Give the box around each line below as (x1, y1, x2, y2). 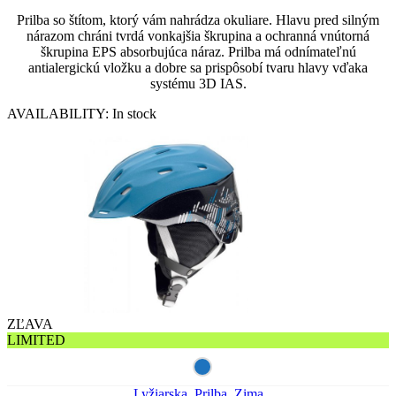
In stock (112, 105, 156, 121)
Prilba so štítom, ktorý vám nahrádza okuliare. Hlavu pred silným (17, 11, 379, 27)
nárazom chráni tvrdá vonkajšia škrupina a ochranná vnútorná (27, 27, 369, 43)
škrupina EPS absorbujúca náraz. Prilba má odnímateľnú (40, 43, 356, 59)
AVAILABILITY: (7, 105, 112, 121)
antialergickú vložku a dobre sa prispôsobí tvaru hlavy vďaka (28, 59, 368, 75)
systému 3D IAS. (149, 75, 247, 91)
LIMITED (7, 331, 65, 347)
